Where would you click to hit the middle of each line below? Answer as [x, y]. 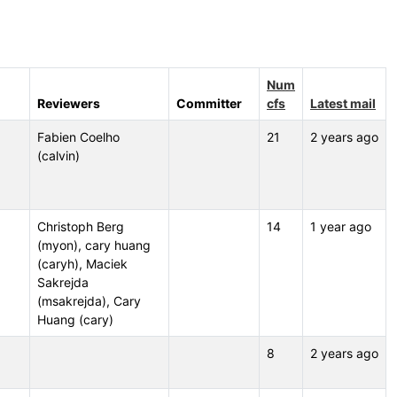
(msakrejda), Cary [89, 301]
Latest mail [343, 103]
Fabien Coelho [78, 137]
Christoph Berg [81, 226]
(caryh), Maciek [82, 264]
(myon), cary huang [94, 245]
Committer [209, 103]
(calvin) [58, 156]
